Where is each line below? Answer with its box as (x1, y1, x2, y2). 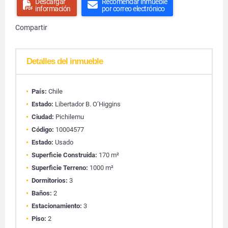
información (35, 5, 71, 13)
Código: (32, 126, 54, 133)
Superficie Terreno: (32, 164, 88, 172)
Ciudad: (32, 113, 54, 121)
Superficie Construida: (32, 151, 97, 159)
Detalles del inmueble (26, 56, 103, 66)
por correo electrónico (101, 5, 165, 13)
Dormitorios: (32, 177, 68, 184)
